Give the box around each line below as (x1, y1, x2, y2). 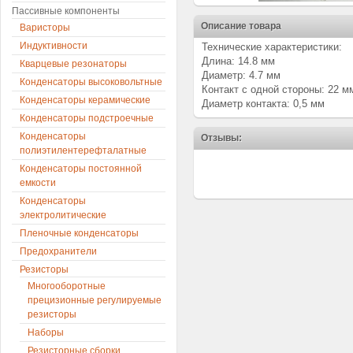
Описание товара (201, 20, 281, 32)
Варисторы (20, 22, 70, 33)
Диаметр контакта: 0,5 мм (202, 98, 325, 110)
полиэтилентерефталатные (20, 145, 147, 156)
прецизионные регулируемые (28, 295, 162, 306)
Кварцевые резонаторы (20, 58, 127, 69)
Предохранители (20, 246, 97, 257)
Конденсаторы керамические (20, 95, 150, 106)
